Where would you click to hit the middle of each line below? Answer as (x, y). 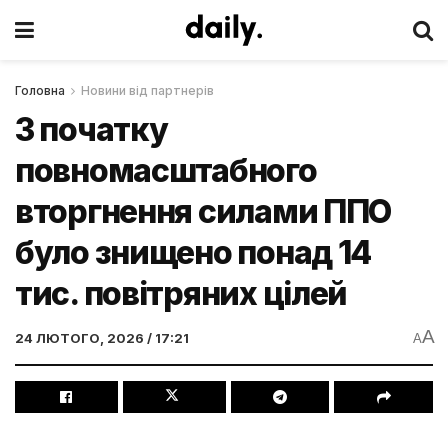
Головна (40, 90)
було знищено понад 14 (193, 252)
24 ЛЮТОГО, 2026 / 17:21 (102, 337)
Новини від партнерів (147, 90)
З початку (91, 129)
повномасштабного (166, 170)
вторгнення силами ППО (203, 211)
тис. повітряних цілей (181, 293)
